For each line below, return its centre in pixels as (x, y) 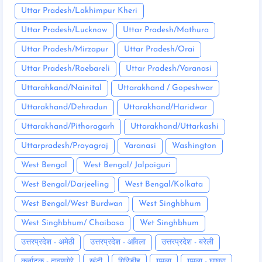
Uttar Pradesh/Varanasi (169, 69)
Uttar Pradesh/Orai (159, 50)
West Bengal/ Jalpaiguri (127, 166)
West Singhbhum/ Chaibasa (73, 223)
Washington (194, 146)
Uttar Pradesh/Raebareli (65, 69)
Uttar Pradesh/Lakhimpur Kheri (79, 11)
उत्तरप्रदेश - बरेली (187, 243)
